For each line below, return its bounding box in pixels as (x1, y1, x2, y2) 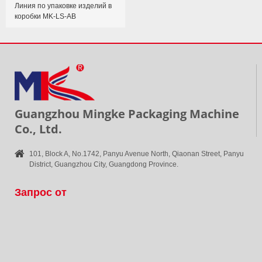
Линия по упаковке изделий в (14, 1, 112, 10)
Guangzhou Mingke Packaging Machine (14, 105, 239, 122)
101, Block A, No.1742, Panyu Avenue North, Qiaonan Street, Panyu (29, 149, 244, 158)
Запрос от (14, 186, 67, 198)
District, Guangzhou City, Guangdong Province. (29, 160, 178, 168)
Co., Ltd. (14, 120, 62, 137)
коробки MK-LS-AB (14, 12, 76, 20)
